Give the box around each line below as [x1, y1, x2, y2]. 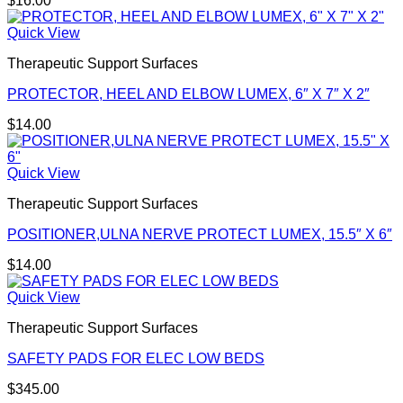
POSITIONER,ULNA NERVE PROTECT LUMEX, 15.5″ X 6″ [7, 227, 392, 242]
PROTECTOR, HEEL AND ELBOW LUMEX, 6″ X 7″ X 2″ [7, 86, 370, 102]
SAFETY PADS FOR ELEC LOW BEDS [7, 351, 264, 366]
